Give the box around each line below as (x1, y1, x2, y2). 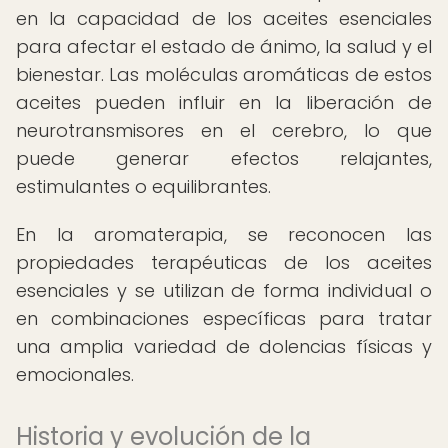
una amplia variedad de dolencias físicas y (16, 334, 432, 359)
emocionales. (16, 362, 134, 387)
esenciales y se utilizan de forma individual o (16, 278, 432, 303)
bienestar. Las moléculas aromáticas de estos (16, 62, 432, 87)
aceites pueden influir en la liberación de (16, 90, 432, 115)
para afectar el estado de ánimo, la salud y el (16, 34, 432, 59)
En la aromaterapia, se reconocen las (16, 222, 432, 247)
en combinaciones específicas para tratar (16, 306, 432, 331)
